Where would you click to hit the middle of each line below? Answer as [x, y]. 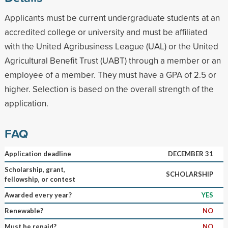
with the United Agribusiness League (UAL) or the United [111, 46]
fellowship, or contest [40, 179]
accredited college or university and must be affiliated [106, 32]
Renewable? [24, 210]
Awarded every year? [38, 195]
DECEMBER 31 [190, 153]
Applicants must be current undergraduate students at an [112, 17]
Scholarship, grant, [35, 169]
